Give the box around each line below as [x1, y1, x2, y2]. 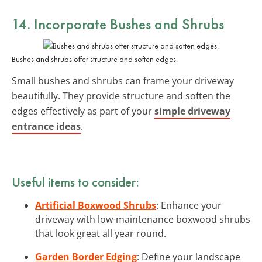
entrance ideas [12, 119, 81, 133]
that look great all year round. [35, 226, 166, 240]
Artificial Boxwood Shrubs [35, 198, 156, 212]
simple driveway [154, 104, 230, 118]
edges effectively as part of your [12, 104, 154, 118]
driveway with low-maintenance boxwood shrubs [35, 212, 250, 226]
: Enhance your [156, 198, 222, 212]
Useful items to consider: [12, 173, 139, 191]
